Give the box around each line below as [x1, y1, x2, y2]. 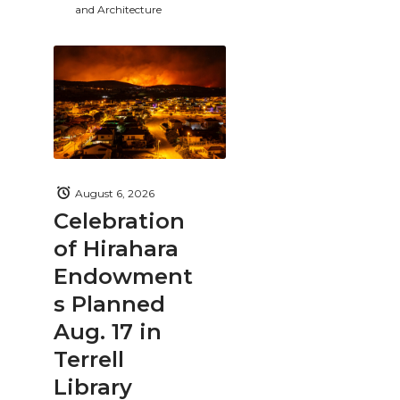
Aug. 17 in [54, 319, 162, 345]
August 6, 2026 [75, 186, 154, 200]
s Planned [54, 291, 165, 317]
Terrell [54, 346, 124, 372]
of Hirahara [54, 236, 179, 262]
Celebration [54, 208, 185, 234]
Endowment [54, 263, 193, 289]
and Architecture [75, 3, 162, 17]
